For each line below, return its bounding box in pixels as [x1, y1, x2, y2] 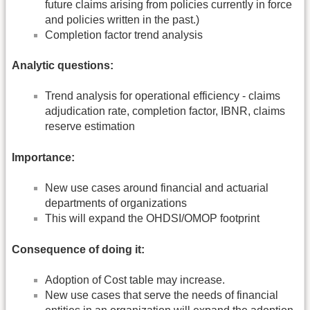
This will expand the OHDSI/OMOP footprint [45, 212, 259, 225]
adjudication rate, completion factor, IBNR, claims [45, 105, 285, 118]
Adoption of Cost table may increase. [45, 274, 225, 286]
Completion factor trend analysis [45, 28, 203, 41]
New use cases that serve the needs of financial [45, 289, 278, 302]
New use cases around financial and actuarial [45, 182, 268, 194]
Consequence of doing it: [12, 243, 145, 255]
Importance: [12, 151, 75, 163]
